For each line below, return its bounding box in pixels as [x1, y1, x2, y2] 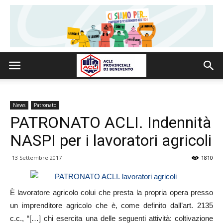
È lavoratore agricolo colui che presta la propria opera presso [10, 188, 213, 197]
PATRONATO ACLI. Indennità [10, 113, 211, 132]
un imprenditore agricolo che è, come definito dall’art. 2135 [10, 201, 213, 210]
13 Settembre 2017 [12, 154, 62, 161]
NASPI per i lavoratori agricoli [10, 131, 212, 150]
